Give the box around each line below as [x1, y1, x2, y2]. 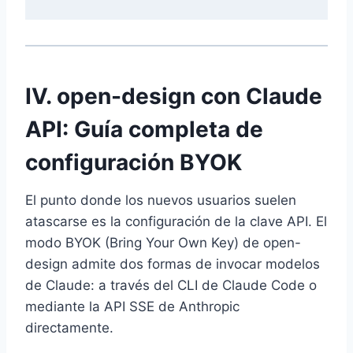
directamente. [25, 319, 113, 336]
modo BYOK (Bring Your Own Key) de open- [25, 234, 301, 251]
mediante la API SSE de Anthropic [25, 298, 240, 314]
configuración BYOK [25, 148, 242, 176]
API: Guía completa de [25, 115, 263, 143]
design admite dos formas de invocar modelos [25, 255, 320, 272]
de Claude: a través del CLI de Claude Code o [25, 277, 317, 293]
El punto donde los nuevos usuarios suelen [25, 191, 296, 208]
